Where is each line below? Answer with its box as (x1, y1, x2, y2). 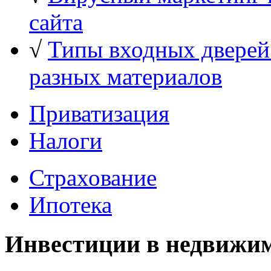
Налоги (29, 127, 102, 154)
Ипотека (29, 191, 112, 218)
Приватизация (29, 100, 169, 126)
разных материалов (29, 63, 222, 90)
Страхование (29, 164, 157, 191)
